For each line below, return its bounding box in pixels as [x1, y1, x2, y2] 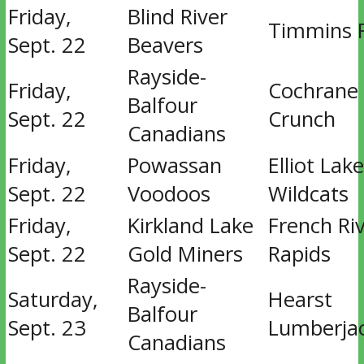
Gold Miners [127, 240, 243, 268]
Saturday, [7, 285, 98, 314]
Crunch [267, 105, 336, 133]
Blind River [127, 2, 227, 31]
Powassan [127, 151, 222, 180]
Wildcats [267, 180, 349, 208]
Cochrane [267, 76, 358, 105]
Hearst [267, 285, 332, 314]
